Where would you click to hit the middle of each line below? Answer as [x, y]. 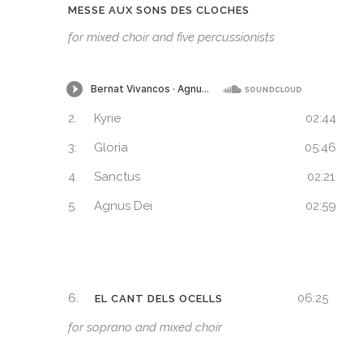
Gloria [111, 148]
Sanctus [117, 177]
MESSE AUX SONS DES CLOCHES [159, 11]
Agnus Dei [123, 206]
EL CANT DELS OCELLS [159, 299]
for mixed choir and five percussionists [171, 38]
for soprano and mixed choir [145, 328]
